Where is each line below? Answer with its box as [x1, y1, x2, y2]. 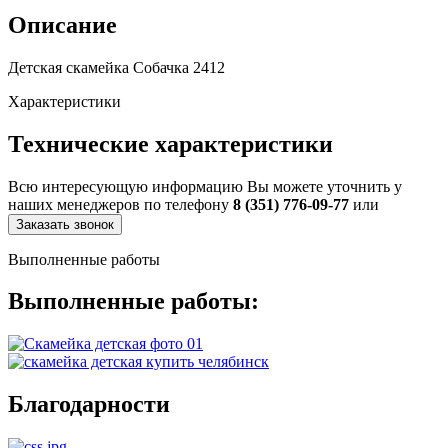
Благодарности [8, 391, 170, 418]
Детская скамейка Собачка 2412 [8, 58, 225, 76]
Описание [8, 11, 117, 38]
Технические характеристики [8, 130, 333, 157]
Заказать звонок [16, 216, 114, 232]
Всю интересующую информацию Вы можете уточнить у [8, 177, 402, 195]
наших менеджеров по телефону [8, 195, 233, 213]
